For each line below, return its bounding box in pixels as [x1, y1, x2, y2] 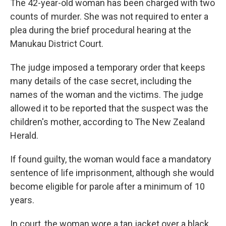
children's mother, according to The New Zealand [10, 117, 205, 127]
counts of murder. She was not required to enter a [10, 11, 208, 22]
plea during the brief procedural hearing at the [10, 25, 191, 35]
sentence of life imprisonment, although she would [10, 167, 214, 178]
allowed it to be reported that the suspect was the [10, 103, 208, 114]
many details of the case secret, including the [10, 76, 192, 86]
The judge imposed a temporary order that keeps [10, 62, 205, 73]
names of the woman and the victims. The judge [10, 89, 203, 100]
